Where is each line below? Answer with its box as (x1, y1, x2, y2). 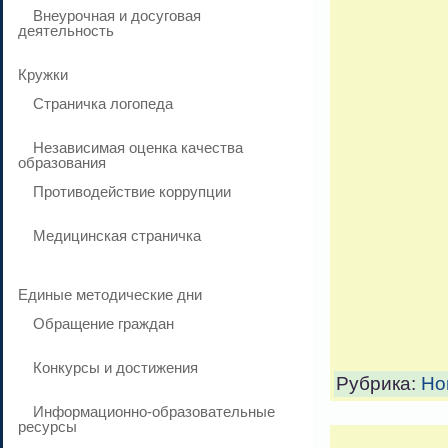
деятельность (18, 22, 114, 39)
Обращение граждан (33, 315, 174, 332)
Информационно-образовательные (33, 403, 275, 420)
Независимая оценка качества (33, 139, 243, 156)
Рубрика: (336, 373, 421, 395)
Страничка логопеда (33, 95, 173, 112)
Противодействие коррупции (33, 183, 231, 200)
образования (18, 154, 106, 171)
